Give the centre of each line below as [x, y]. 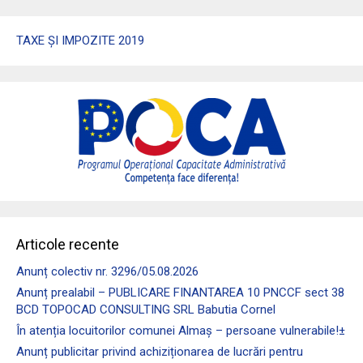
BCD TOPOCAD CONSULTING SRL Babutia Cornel [146, 309]
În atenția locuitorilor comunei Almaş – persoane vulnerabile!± [181, 330]
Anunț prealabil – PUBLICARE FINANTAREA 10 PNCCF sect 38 [180, 292]
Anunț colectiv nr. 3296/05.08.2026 [107, 271]
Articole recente [68, 244]
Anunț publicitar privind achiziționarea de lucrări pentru [160, 351]
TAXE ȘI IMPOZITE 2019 [80, 40]
